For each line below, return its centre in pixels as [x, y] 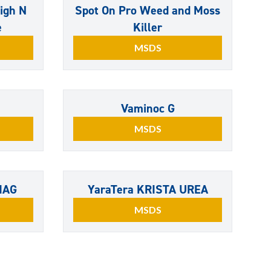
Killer [148, 27]
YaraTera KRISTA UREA [148, 189]
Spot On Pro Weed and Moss [148, 10]
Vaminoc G [148, 108]
